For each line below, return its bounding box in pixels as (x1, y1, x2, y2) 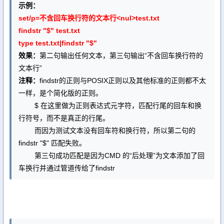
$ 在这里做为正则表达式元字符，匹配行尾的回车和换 (18, 101, 201, 109)
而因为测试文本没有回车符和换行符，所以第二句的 (18, 126, 195, 134)
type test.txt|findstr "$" (18, 39, 97, 47)
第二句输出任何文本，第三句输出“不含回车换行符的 (39, 51, 203, 59)
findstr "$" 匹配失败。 (18, 139, 86, 147)
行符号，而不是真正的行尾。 (18, 114, 109, 122)
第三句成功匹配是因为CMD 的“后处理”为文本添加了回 (18, 151, 204, 159)
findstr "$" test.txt (18, 26, 80, 34)
